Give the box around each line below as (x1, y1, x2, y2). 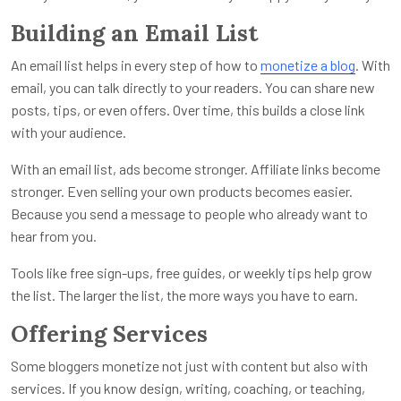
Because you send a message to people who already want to (11, 205, 368, 223)
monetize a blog (260, 56, 355, 74)
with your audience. (11, 124, 126, 141)
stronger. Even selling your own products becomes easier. (11, 183, 353, 200)
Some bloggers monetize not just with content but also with (11, 357, 368, 375)
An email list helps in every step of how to (11, 56, 260, 74)
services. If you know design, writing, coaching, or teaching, (11, 380, 365, 397)
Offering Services (11, 320, 208, 349)
